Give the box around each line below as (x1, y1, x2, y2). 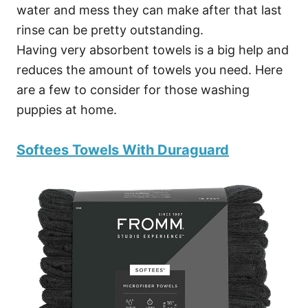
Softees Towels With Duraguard (16, 141, 229, 158)
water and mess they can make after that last (16, 2, 282, 17)
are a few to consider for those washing (16, 82, 250, 97)
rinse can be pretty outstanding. (16, 22, 203, 37)
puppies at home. (16, 102, 117, 117)
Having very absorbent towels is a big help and (16, 42, 289, 57)
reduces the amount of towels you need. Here (16, 62, 283, 77)
